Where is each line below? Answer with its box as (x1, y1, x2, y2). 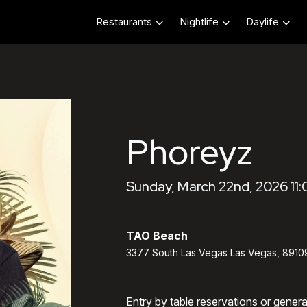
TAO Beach (126, 229, 188, 243)
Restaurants (96, 15, 152, 29)
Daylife (246, 15, 279, 29)
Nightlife (180, 15, 219, 29)
